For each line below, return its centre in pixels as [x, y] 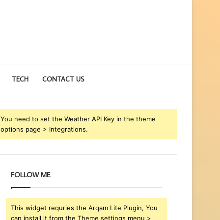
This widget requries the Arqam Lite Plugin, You [84, 208]
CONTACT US [63, 79]
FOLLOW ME [31, 175]
